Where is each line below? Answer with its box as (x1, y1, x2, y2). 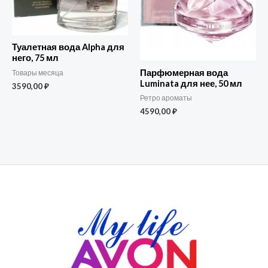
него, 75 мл (12, 53, 59, 63)
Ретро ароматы (140, 93, 192, 103)
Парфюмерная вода (140, 68, 228, 78)
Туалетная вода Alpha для (12, 42, 124, 53)
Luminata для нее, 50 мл (140, 78, 242, 89)
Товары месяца (12, 68, 63, 77)
